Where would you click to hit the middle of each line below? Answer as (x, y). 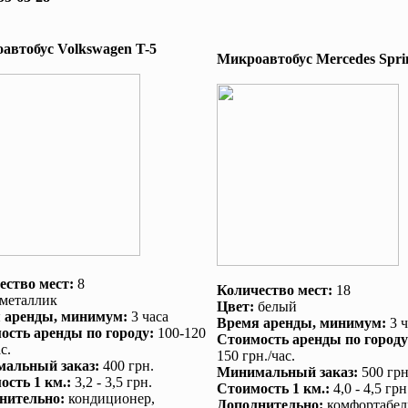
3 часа (148, 316)
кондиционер (109, 398)
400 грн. (126, 366)
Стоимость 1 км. (270, 388)
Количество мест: (274, 290)
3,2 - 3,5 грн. (111, 382)
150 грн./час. (255, 356)
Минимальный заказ (285, 372)
